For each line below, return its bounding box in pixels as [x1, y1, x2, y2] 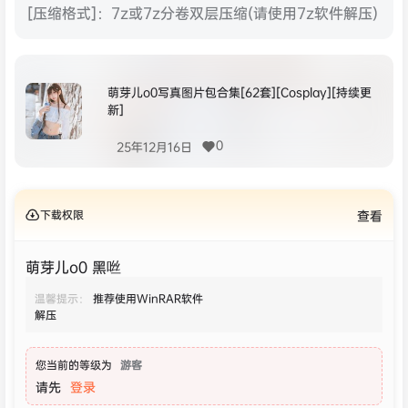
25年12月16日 [117, 138, 192, 155]
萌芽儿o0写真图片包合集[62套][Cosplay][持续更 [107, 83, 372, 100]
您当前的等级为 [36, 356, 112, 372]
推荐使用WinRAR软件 [93, 290, 203, 306]
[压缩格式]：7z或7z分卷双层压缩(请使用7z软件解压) [27, 3, 378, 23]
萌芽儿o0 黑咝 [25, 256, 121, 277]
